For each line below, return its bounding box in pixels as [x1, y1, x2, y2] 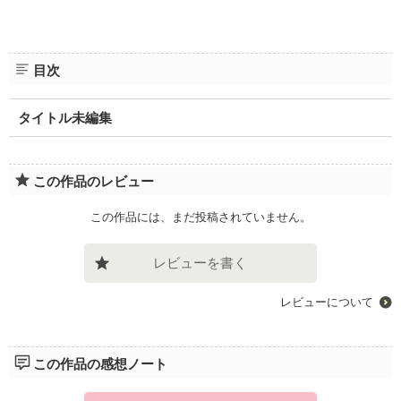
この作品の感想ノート [32, 355, 167, 371]
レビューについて [280, 294, 374, 309]
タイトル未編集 [17, 109, 112, 125]
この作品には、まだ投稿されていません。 [90, 209, 311, 224]
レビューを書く [153, 254, 248, 270]
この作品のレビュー [32, 173, 154, 189]
